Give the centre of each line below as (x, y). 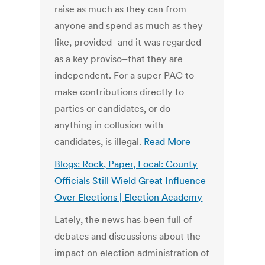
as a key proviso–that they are (119, 59)
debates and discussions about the (128, 236)
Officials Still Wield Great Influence (130, 181)
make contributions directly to (119, 92)
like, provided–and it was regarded (128, 42)
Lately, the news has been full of (124, 220)
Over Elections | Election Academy (129, 197)
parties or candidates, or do (113, 109)
